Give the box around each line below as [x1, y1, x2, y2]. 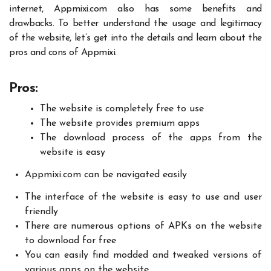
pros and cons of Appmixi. [9, 47, 117, 57]
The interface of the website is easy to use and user [24, 192, 262, 202]
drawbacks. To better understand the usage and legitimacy [9, 18, 262, 28]
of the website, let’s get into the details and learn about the [9, 33, 262, 43]
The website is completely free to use [40, 104, 204, 114]
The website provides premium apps [40, 119, 200, 129]
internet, [9, 4, 54, 14]
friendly [24, 206, 58, 217]
